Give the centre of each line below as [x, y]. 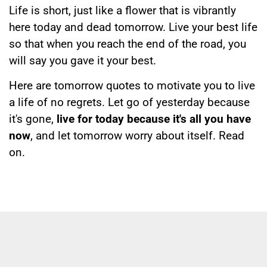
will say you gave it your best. [83, 60]
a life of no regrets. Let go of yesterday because [129, 103]
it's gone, [33, 119]
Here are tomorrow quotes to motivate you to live [132, 86]
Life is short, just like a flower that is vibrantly [122, 10]
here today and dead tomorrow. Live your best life [133, 27]
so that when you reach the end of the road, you [128, 44]
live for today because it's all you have [154, 119]
